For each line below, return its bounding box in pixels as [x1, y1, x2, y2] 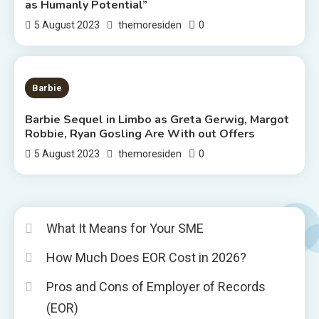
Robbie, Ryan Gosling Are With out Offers [25, 125, 256, 142]
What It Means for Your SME [46, 220, 204, 236]
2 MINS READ [46, 81, 104, 93]
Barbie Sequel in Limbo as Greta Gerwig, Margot [25, 111, 290, 127]
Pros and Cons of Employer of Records [46, 278, 266, 294]
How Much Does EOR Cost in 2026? [46, 249, 246, 265]
